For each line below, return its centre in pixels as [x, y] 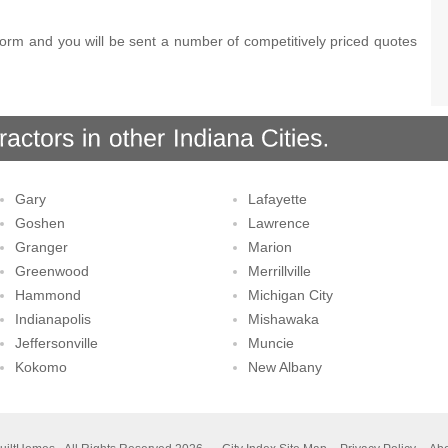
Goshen [39, 223]
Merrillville [279, 271]
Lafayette [277, 199]
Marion [269, 247]
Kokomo [40, 367]
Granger [41, 247]
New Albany [284, 367]
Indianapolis [52, 319]
